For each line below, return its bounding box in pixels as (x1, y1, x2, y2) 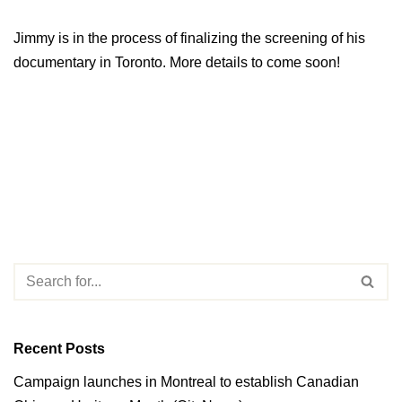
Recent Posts (13, 340, 105, 356)
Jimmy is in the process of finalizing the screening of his (13, 30, 365, 46)
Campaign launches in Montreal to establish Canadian (13, 373, 359, 389)
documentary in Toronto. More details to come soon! (13, 54, 340, 70)
